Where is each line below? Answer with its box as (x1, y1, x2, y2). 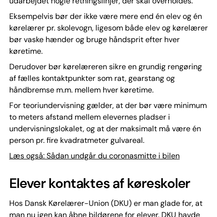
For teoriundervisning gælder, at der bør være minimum (9, 100, 207, 110)
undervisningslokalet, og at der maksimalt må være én (9, 124, 201, 134)
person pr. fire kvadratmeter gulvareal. (9, 135, 144, 145)
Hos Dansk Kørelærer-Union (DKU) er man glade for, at (9, 198, 202, 208)
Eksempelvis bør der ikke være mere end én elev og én (9, 11, 202, 21)
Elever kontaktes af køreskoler (9, 174, 190, 192)
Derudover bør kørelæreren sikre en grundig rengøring (9, 62, 202, 72)
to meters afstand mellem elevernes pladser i (9, 112, 170, 122)
